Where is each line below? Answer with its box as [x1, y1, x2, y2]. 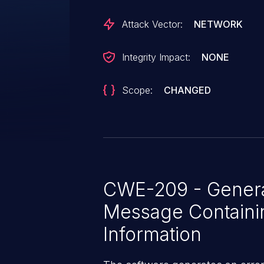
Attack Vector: [122, 18, 183, 30]
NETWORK [194, 18, 243, 30]
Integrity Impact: [122, 51, 190, 63]
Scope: [122, 84, 153, 96]
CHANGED [164, 84, 212, 96]
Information [103, 222, 202, 246]
